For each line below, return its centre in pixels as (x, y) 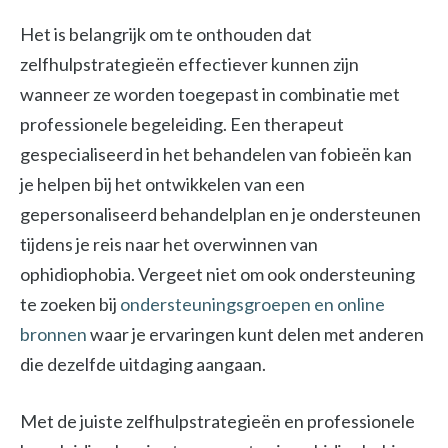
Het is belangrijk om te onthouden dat (166, 34)
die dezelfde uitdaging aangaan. (143, 364)
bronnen (53, 334)
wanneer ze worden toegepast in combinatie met (210, 94)
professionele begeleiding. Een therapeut (182, 124)
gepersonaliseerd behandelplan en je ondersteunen (220, 214)
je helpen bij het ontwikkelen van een (162, 184)
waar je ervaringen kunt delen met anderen (255, 334)
